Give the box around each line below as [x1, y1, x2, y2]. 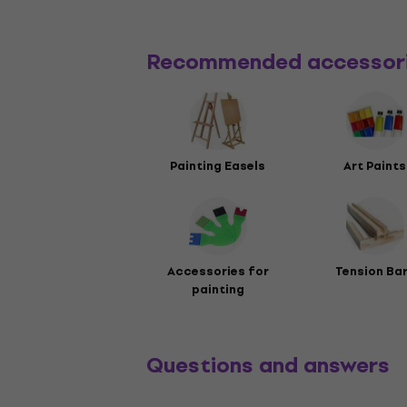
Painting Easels [170, 156, 266, 176]
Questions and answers [146, 348, 391, 383]
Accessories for [166, 262, 269, 282]
